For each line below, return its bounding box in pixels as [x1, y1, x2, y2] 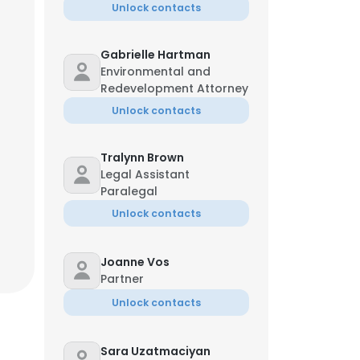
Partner [100, 271, 144, 287]
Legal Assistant [100, 166, 190, 182]
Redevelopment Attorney [100, 80, 248, 96]
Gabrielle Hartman [100, 47, 211, 63]
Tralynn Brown [100, 149, 184, 166]
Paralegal [100, 183, 157, 199]
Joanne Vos [100, 254, 170, 270]
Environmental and [100, 63, 211, 80]
